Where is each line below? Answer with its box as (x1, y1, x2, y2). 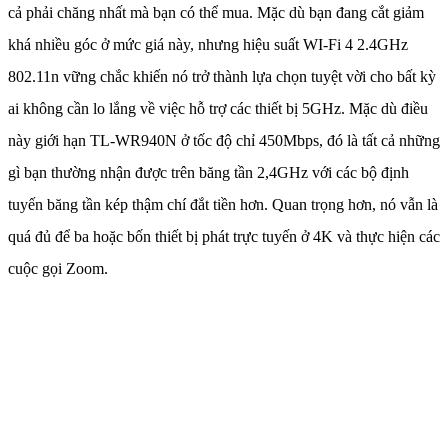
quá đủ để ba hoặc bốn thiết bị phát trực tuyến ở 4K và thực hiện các (8, 228, 440, 246)
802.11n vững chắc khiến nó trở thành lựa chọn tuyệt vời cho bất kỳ (8, 68, 436, 86)
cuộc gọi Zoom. (8, 260, 108, 278)
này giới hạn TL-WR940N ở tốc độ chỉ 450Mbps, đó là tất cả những (8, 132, 440, 150)
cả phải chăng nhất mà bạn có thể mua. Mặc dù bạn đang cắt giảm (8, 4, 424, 22)
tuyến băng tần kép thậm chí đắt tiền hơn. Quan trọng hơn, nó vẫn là (8, 196, 438, 214)
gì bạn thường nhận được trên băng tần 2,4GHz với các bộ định (8, 164, 409, 182)
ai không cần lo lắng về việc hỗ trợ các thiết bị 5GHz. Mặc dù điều (8, 100, 428, 118)
